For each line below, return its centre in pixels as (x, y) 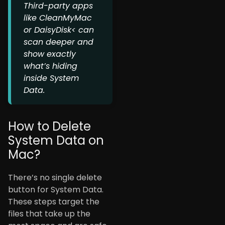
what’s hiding (50, 66)
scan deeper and (59, 42)
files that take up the (49, 214)
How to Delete (49, 127)
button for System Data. (56, 190)
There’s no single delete (55, 178)
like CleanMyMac (58, 18)
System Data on (56, 141)
